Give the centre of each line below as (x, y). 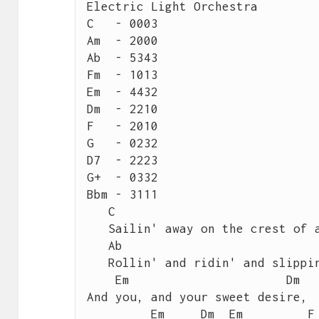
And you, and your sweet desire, (197, 297)
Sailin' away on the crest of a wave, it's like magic (97, 229)
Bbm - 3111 (122, 195)
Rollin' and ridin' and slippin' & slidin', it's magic (97, 263)
